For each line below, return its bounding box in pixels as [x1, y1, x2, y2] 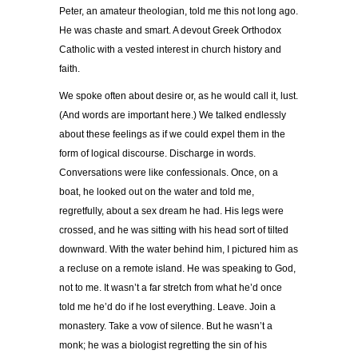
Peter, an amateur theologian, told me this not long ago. [59, 6, 298, 18]
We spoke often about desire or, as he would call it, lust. [59, 90, 298, 102]
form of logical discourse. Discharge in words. [59, 148, 256, 160]
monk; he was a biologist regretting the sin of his [59, 340, 267, 352]
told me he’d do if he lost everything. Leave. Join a [59, 301, 276, 313]
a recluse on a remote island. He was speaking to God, [59, 263, 296, 275]
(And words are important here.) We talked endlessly [59, 109, 286, 121]
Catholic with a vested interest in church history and [59, 44, 281, 56]
